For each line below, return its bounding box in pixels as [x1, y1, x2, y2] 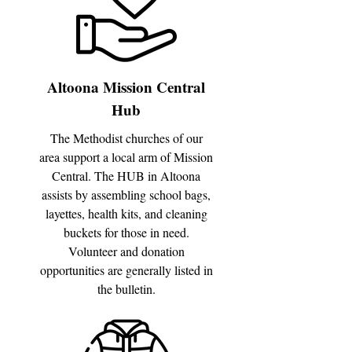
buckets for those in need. [63, 224, 189, 240]
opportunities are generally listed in [39, 262, 213, 278]
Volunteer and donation [68, 243, 185, 259]
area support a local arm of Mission [39, 148, 213, 165]
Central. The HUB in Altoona [52, 167, 200, 184]
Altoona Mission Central [47, 76, 205, 97]
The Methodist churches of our [49, 130, 203, 146]
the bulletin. [97, 280, 156, 297]
